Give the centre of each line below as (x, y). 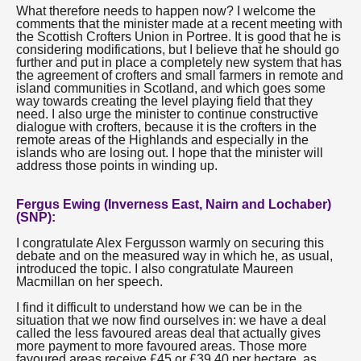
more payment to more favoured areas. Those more (162, 346)
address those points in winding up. (117, 166)
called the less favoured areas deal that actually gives (168, 333)
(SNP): (36, 217)
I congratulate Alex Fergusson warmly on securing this (170, 243)
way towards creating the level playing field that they (164, 101)
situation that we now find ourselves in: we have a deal (171, 320)
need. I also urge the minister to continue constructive (167, 114)
